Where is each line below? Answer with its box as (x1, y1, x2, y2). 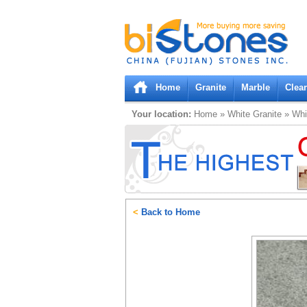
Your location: (132, 109, 191, 119)
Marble (241, 82, 270, 93)
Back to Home (138, 207, 200, 217)
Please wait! (125, 29, 173, 40)
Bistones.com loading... (125, 19, 219, 29)
